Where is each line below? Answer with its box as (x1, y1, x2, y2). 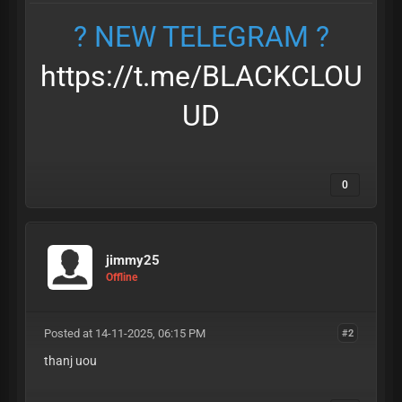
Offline (106, 270, 137, 284)
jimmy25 (106, 251, 160, 268)
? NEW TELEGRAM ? (73, 20, 329, 54)
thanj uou (43, 354, 97, 368)
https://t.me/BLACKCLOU (39, 59, 363, 93)
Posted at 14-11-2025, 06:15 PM (43, 327, 205, 340)
